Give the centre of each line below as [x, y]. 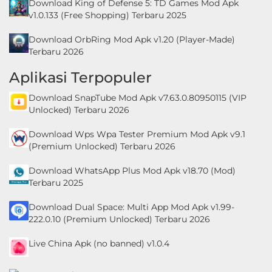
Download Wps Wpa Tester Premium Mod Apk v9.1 [137, 134]
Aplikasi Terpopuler [80, 77]
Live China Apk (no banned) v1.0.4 [99, 243]
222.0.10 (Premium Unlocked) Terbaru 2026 [119, 219]
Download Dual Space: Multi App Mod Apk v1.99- [131, 207]
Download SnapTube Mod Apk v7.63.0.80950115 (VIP [138, 97]
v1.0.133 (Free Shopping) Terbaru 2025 [107, 15]
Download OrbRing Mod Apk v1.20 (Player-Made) [132, 39]
